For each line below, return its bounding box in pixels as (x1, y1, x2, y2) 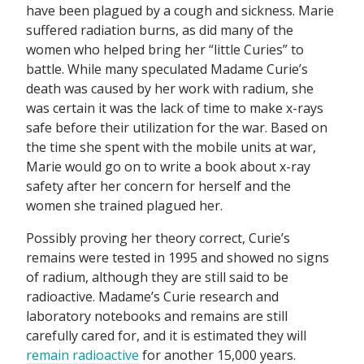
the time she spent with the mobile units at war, (26, 137, 316, 156)
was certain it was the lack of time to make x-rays (26, 98, 323, 117)
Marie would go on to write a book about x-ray (26, 157, 310, 175)
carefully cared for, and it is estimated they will (26, 326, 306, 344)
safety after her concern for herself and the (26, 176, 291, 195)
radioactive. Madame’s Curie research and (26, 287, 279, 305)
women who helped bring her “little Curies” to (26, 40, 304, 58)
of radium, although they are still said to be (26, 267, 288, 286)
